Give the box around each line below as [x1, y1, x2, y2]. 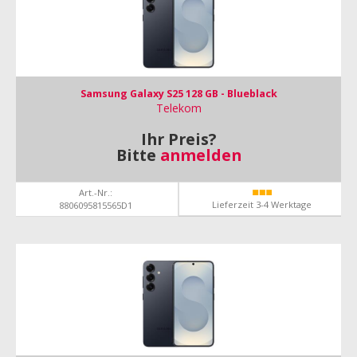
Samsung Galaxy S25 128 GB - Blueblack [80, 87, 277, 100]
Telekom [155, 100, 202, 116]
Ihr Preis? [141, 128, 216, 150]
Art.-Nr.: [78, 186, 112, 198]
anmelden [159, 144, 241, 166]
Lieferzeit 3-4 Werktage [212, 198, 312, 210]
